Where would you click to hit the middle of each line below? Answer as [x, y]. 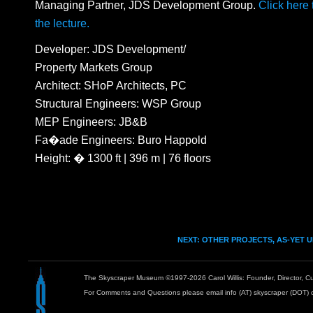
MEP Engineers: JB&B [91, 122]
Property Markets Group [94, 67]
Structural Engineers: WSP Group [118, 104]
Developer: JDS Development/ [110, 49]
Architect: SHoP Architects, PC [111, 86]
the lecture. [62, 23]
